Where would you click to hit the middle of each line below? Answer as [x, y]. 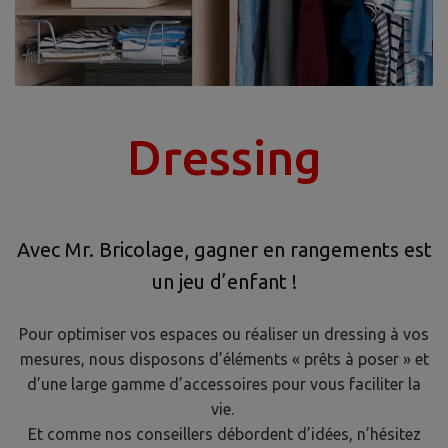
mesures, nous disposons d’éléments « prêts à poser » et [224, 358]
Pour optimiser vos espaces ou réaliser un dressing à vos [224, 333]
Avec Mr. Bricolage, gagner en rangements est [224, 249]
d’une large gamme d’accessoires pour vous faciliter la [224, 383]
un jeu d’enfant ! [224, 281]
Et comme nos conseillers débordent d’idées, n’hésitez [224, 433]
